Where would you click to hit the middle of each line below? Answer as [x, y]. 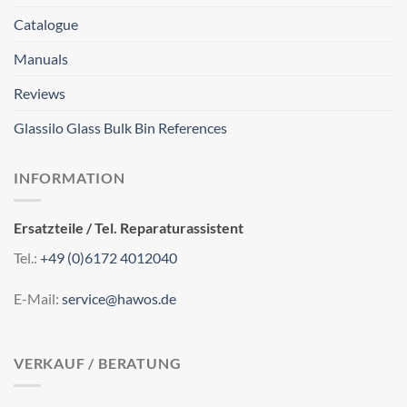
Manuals [41, 59]
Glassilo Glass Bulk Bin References [120, 128]
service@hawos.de [119, 299]
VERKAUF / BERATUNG [98, 363]
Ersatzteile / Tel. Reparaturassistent [129, 227]
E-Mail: [36, 299]
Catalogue [46, 25]
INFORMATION [69, 178]
